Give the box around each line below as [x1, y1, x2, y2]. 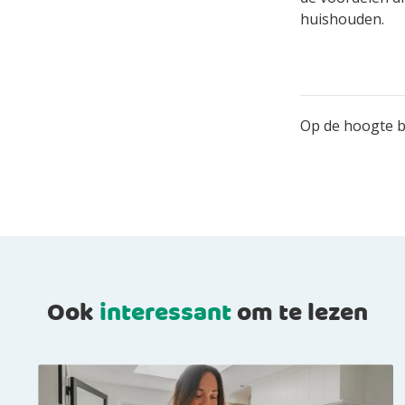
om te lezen [231, 294, 368, 334]
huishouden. [300, 9, 384, 29]
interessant [99, 294, 231, 334]
